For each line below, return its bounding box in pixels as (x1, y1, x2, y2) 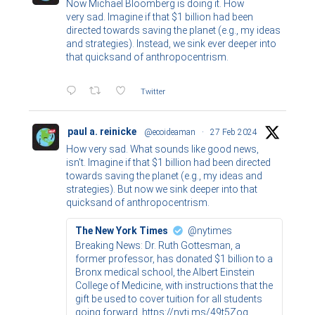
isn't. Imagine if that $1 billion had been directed (66, 157, 271, 169)
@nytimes (188, 225, 232, 237)
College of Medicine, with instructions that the (75, 280, 274, 292)
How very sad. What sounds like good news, (66, 143, 259, 155)
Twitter (140, 86, 165, 96)
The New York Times (75, 225, 169, 237)
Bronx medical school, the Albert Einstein (75, 266, 255, 278)
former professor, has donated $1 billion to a (75, 253, 274, 265)
